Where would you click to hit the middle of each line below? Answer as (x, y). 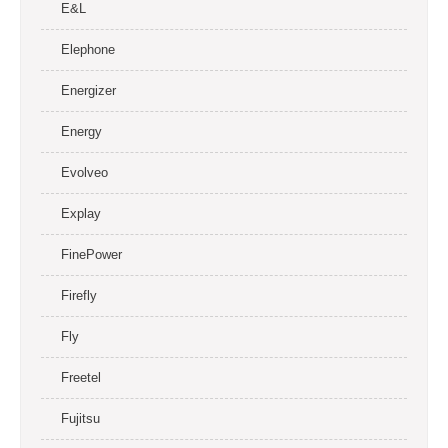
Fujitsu (80, 418)
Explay (81, 213)
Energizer (88, 90)
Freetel (81, 377)
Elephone (88, 49)
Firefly (79, 295)
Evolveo (84, 172)
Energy (81, 131)
